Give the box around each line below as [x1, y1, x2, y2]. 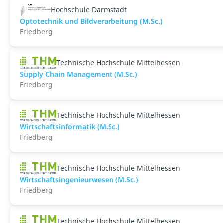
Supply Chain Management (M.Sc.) [20, 69, 137, 79]
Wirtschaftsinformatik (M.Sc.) [20, 122, 120, 131]
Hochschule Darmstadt [50, 5, 127, 14]
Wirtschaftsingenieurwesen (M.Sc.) [20, 175, 138, 184]
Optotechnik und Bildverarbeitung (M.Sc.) [20, 16, 163, 26]
